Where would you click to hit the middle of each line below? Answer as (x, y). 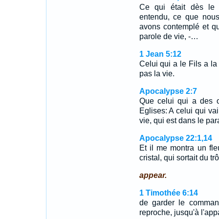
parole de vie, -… (169, 36)
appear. (153, 175)
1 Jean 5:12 (160, 54)
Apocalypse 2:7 (168, 91)
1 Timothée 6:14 (168, 193)
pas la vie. (157, 74)
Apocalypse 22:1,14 (175, 138)
